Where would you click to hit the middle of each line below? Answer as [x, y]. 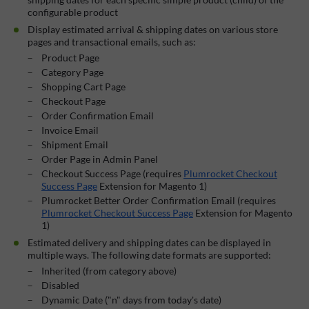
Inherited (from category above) [109, 270]
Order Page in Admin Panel [100, 159]
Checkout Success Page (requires [112, 173]
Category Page [72, 72]
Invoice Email [70, 130]
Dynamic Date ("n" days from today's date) [131, 299]
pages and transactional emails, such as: [112, 41]
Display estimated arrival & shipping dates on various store [153, 29]
